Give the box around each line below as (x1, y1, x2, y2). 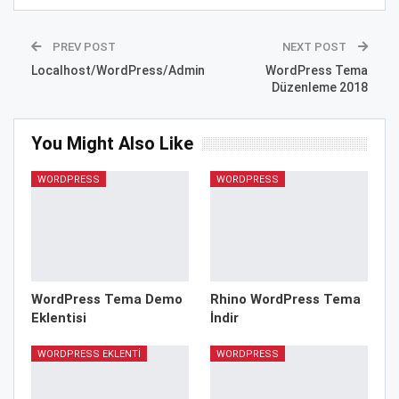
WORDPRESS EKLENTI (37, 347, 141, 360)
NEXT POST (282, 39, 349, 53)
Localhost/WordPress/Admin (31, 62, 205, 77)
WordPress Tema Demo (31, 290, 183, 307)
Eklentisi (31, 309, 86, 326)
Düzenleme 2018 (272, 79, 368, 94)
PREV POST (50, 39, 116, 53)
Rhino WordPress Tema (210, 290, 361, 307)
